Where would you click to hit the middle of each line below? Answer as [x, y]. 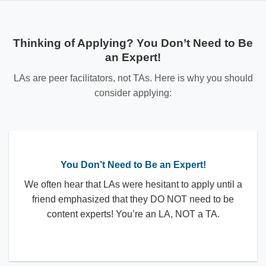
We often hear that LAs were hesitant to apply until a [133, 185]
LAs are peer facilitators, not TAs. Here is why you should [133, 78]
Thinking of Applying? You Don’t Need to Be [133, 43]
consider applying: [133, 93]
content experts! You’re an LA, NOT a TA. [133, 214]
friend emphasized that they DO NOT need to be [133, 199]
